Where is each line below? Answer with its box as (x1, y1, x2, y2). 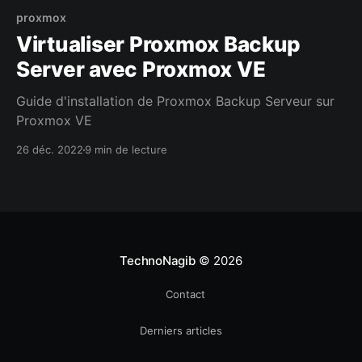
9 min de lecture (85, 143, 167, 157)
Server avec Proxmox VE (16, 57, 266, 82)
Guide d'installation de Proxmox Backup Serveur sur (16, 93, 335, 110)
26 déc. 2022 (16, 143, 83, 157)
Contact (165, 288, 205, 301)
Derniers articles (140, 324, 222, 338)
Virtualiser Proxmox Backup (16, 32, 301, 57)
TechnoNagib (120, 253, 196, 269)
